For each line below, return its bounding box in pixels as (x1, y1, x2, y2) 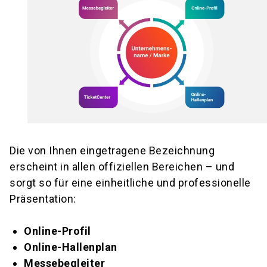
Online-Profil (24, 224, 91, 237)
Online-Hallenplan (24, 240, 117, 253)
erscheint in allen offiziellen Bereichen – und (10, 160, 234, 173)
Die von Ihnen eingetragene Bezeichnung (10, 144, 215, 157)
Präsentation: (10, 192, 76, 205)
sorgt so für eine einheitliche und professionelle (10, 176, 251, 189)
